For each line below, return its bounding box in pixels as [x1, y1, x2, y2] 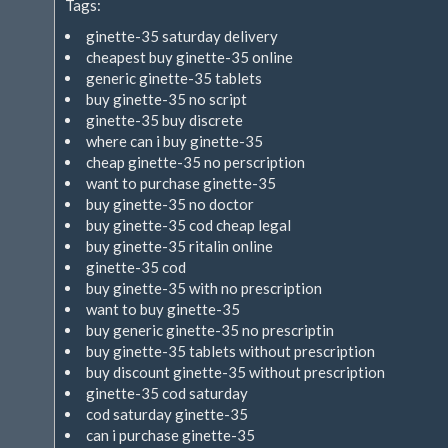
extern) [264, 6, 313, 24]
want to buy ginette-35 [86, 300, 240, 318]
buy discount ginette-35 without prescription [86, 363, 385, 381]
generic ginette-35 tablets [86, 69, 262, 87]
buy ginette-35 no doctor [86, 195, 254, 213]
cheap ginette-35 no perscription [86, 153, 305, 171]
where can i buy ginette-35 [86, 132, 263, 150]
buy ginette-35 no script [86, 90, 247, 108]
